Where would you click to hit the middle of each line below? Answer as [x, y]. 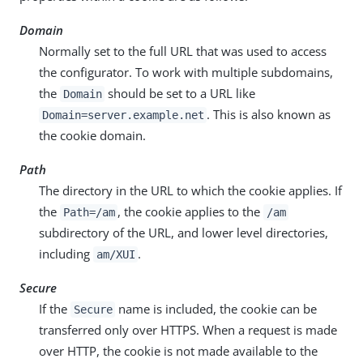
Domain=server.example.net [123, 115]
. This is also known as [269, 115]
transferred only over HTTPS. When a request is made [188, 330]
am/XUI [115, 255]
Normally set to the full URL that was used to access [183, 51]
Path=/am [89, 213]
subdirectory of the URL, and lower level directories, [184, 233]
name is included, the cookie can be [216, 309]
